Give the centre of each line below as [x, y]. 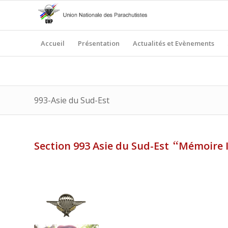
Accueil [53, 43]
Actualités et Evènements [174, 43]
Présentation [99, 43]
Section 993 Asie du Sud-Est [103, 146]
